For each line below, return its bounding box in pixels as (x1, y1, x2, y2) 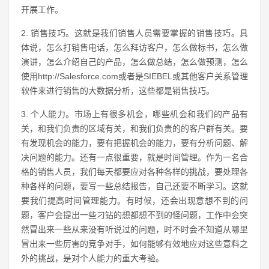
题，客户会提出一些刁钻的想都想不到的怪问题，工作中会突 (21, 210, 248, 220)
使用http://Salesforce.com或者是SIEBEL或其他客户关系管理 (21, 71, 248, 81)
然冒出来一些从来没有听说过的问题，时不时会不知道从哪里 (21, 225, 248, 234)
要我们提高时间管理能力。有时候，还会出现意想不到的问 (21, 196, 248, 205)
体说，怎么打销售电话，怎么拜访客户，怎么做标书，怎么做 (21, 43, 248, 52)
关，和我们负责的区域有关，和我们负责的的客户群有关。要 (21, 124, 248, 133)
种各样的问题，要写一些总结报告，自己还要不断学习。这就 (21, 181, 248, 191)
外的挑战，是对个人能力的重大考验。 (21, 253, 164, 263)
